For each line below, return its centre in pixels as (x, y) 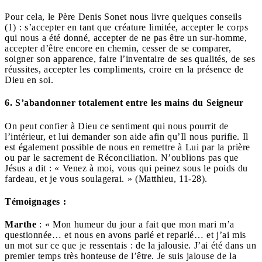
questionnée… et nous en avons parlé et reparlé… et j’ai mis (125, 235)
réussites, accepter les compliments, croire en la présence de (124, 69)
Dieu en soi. (29, 80)
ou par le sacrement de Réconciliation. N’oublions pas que (122, 157)
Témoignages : (35, 201)
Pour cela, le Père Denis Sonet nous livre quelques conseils (123, 17)
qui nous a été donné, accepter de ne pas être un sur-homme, (126, 38)
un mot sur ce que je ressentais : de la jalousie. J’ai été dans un (130, 246)
